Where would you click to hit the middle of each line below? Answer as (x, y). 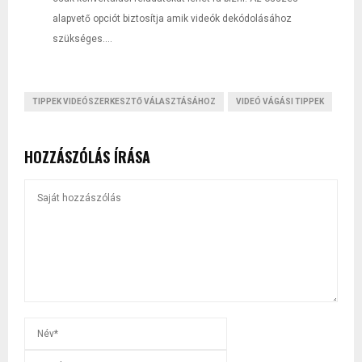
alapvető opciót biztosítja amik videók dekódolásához (172, 18)
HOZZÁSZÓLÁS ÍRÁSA (87, 156)
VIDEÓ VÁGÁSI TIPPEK (280, 101)
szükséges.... (82, 38)
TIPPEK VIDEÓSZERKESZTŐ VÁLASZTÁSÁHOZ (124, 101)
